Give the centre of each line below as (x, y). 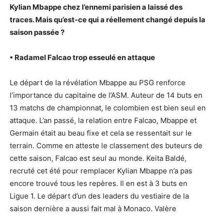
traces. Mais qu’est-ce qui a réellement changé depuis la (108, 20)
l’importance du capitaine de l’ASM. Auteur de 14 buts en (106, 95)
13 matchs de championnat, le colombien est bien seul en (108, 108)
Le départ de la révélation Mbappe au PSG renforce (98, 83)
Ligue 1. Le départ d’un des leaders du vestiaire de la (99, 196)
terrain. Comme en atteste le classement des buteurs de (106, 146)
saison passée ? (37, 32)
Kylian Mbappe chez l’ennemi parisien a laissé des (96, 7)
